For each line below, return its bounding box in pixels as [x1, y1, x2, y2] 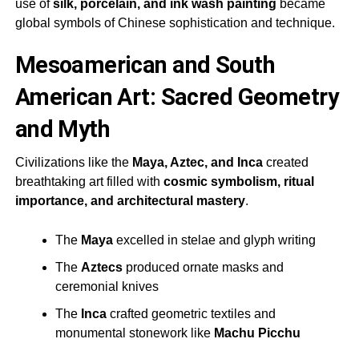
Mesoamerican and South [14, 51, 275, 79]
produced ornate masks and [122, 260, 284, 275]
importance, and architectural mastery [14, 194, 245, 208]
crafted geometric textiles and [106, 307, 276, 321]
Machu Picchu [213, 326, 301, 341]
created [262, 155, 309, 170]
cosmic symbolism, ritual [163, 175, 314, 189]
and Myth [14, 115, 111, 143]
